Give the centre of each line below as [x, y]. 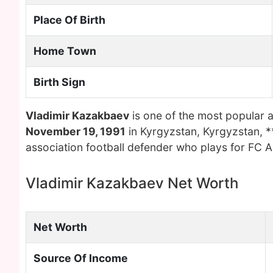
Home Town [65, 51]
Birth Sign [59, 82]
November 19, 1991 [76, 131]
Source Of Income [81, 258]
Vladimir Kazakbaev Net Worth [132, 183]
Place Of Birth [69, 20]
